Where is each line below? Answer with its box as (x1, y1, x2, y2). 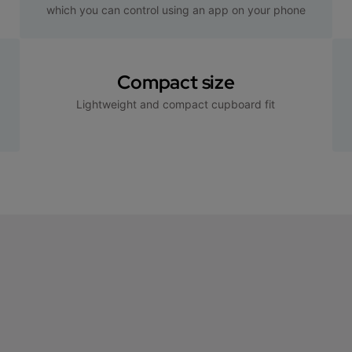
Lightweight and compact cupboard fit (76, 97, 276, 111)
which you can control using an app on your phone (46, 2, 306, 16)
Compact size (117, 69, 235, 94)
